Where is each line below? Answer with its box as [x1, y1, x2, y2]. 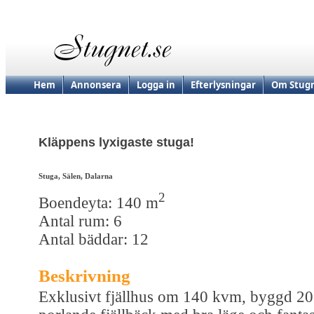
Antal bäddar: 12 [39, 230, 149, 248]
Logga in [137, 78, 175, 91]
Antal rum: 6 [39, 212, 122, 230]
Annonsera [71, 78, 121, 91]
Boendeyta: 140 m [39, 193, 158, 212]
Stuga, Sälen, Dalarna [39, 172, 113, 181]
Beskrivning [39, 266, 130, 285]
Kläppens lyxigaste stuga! [39, 135, 194, 150]
